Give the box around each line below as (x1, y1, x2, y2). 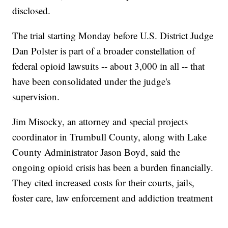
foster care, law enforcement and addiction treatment (12, 191, 213, 205)
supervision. (12, 90, 60, 103)
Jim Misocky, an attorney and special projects (12, 115, 188, 128)
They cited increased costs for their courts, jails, (12, 176, 195, 189)
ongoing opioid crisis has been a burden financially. (12, 161, 214, 174)
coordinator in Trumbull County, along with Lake (12, 130, 207, 144)
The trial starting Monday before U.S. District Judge (12, 29, 214, 42)
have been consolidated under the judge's (12, 75, 171, 88)
